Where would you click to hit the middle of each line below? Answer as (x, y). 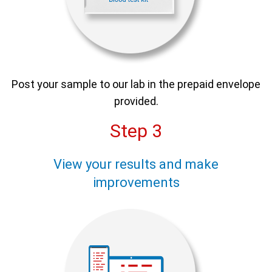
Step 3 (136, 131)
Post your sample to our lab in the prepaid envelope (136, 84)
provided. (136, 101)
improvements (136, 183)
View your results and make (136, 165)
